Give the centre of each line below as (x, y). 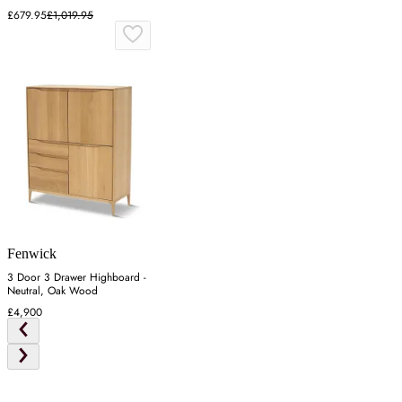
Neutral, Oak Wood (52, 291)
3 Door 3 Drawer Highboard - (77, 278)
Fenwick (32, 254)
